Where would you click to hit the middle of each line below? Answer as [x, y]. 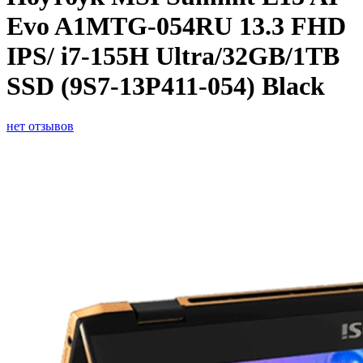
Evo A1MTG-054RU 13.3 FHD [176, 26]
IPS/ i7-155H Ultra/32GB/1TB [173, 56]
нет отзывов [40, 126]
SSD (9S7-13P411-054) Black [166, 86]
